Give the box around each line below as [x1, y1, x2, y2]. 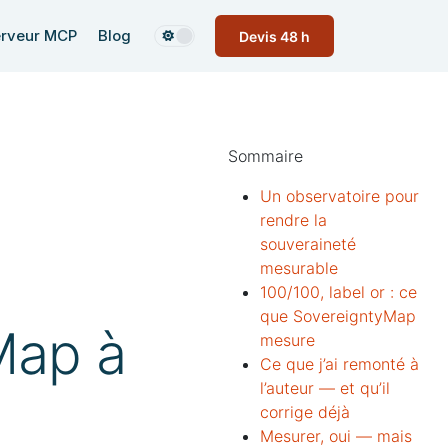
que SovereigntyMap [260, 306, 416, 326]
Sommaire [228, 146, 303, 166]
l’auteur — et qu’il [260, 378, 390, 398]
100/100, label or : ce [260, 282, 417, 302]
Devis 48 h [239, 27, 310, 45]
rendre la [260, 210, 327, 230]
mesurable [260, 258, 348, 278]
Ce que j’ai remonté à [260, 354, 419, 374]
